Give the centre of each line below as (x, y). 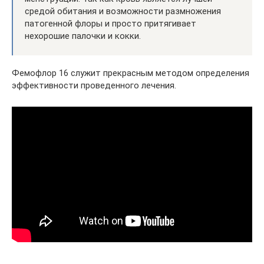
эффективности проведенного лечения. (94, 85)
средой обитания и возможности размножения (123, 11)
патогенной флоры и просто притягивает (110, 23)
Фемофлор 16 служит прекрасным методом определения (131, 73)
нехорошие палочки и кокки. (83, 36)
